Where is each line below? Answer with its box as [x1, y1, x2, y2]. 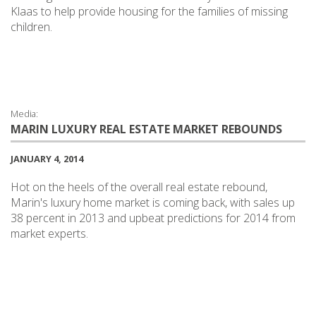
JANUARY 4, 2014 [11, 152, 83, 165]
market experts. [11, 225, 88, 241]
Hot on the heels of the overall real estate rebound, [11, 178, 267, 195]
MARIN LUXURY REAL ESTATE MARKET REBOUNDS [11, 121, 282, 137]
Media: [11, 107, 38, 120]
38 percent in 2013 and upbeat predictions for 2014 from [11, 209, 296, 226]
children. [11, 18, 52, 35]
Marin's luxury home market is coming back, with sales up [11, 194, 295, 210]
